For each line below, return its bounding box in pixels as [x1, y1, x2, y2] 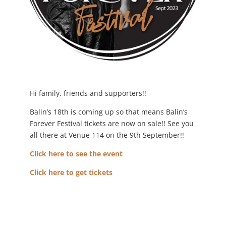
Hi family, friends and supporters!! [29, 88, 146, 98]
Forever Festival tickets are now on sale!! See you [29, 118, 194, 128]
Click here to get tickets [29, 167, 112, 177]
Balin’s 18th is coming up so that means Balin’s [29, 106, 188, 117]
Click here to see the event [29, 148, 123, 158]
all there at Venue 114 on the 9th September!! [29, 130, 184, 140]
